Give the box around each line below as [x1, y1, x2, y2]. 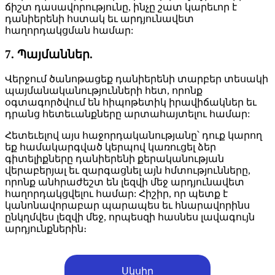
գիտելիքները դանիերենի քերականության [5, 153, 224, 164]
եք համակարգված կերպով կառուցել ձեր [5, 141, 216, 152]
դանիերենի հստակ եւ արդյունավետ [5, 14, 194, 25]
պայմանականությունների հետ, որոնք [5, 85, 203, 96]
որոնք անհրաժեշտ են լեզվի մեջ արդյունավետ [5, 176, 244, 187]
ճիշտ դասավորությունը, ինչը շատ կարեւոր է [5, 2, 237, 13]
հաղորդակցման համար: [5, 25, 133, 36]
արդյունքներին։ [5, 223, 87, 234]
